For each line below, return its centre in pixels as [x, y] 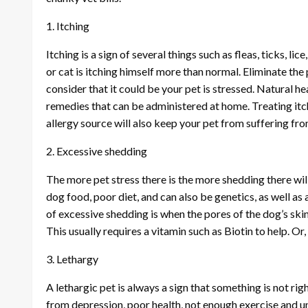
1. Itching [68, 25]
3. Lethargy [72, 258]
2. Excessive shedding [97, 151]
